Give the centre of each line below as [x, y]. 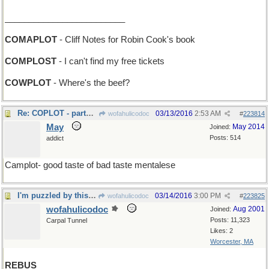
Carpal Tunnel [67, 220]
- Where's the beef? [90, 83]
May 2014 [249, 127]
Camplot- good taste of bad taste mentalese [90, 165]
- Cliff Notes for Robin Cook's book [126, 40]
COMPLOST [31, 61]
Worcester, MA [232, 241]
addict [55, 138]
